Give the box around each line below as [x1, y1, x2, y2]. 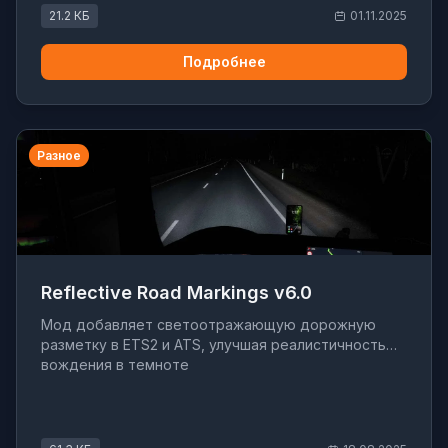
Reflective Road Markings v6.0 [41, 282, 312, 304]
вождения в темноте [41, 356, 189, 374]
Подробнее [182, 53, 266, 70]
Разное [37, 148, 81, 163]
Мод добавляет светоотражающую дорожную [41, 316, 376, 334]
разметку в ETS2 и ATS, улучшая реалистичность [41, 336, 386, 354]
